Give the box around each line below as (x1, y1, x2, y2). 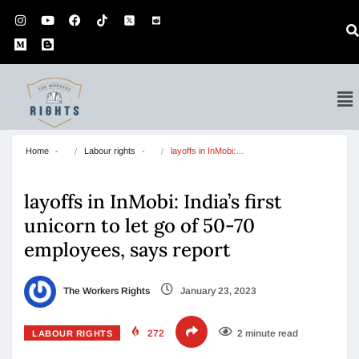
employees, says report (24, 237, 231, 262)
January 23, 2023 (178, 285, 256, 297)
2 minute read (237, 328, 299, 339)
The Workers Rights (61, 285, 150, 297)
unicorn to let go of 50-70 (24, 213, 255, 238)
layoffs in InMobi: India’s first (24, 189, 282, 214)
